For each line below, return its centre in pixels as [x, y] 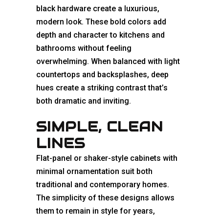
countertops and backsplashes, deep [102, 75]
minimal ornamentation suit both [94, 172]
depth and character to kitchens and [100, 35]
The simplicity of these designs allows [105, 198]
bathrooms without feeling [84, 48]
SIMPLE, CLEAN [100, 127]
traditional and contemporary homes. [103, 185]
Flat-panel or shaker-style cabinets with [107, 158]
